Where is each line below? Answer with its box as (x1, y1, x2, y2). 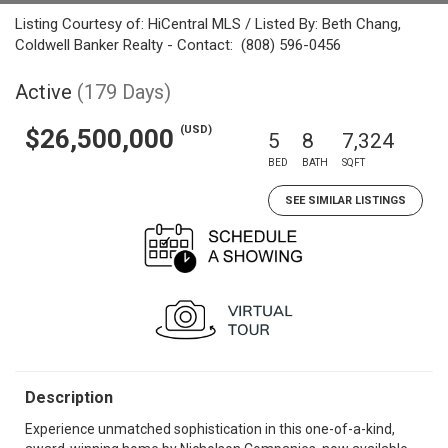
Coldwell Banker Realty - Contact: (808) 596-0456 (15, 36, 341, 54)
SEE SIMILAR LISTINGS (285, 194, 406, 207)
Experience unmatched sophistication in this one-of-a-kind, (25, 421, 395, 437)
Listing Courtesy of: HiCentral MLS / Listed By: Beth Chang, (15, 15, 401, 33)
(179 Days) (77, 80, 171, 104)
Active (15, 80, 72, 104)
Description (25, 388, 113, 407)
